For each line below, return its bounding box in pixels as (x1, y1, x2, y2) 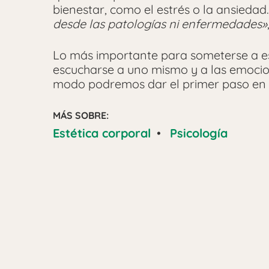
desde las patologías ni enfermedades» (53, 16, 267, 32)
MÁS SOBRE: (53, 109, 109, 122)
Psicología (170, 125, 228, 141)
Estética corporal (53, 125, 151, 141)
